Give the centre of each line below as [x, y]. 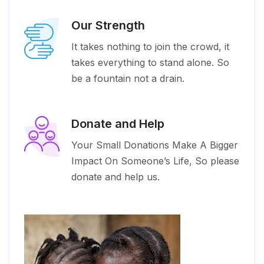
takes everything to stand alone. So [150, 62]
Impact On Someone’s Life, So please [155, 161]
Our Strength [108, 25]
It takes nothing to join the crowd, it [150, 46]
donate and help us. [115, 176]
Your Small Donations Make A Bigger [155, 145]
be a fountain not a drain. [128, 78]
